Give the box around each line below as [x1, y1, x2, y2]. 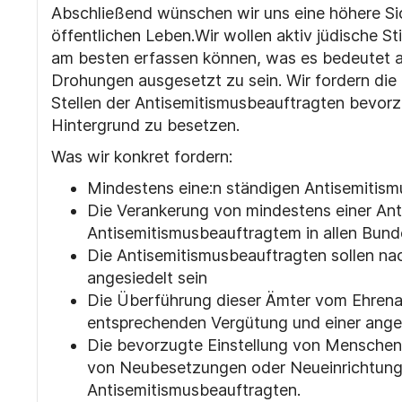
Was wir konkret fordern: [50, 147, 232, 166]
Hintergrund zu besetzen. [50, 116, 240, 135]
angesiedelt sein [86, 268, 207, 287]
